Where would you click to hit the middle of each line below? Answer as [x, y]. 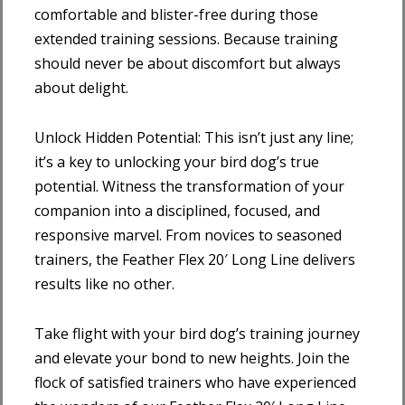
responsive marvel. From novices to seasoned [188, 235]
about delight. [81, 87]
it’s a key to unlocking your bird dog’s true [177, 161]
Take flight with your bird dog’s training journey [197, 333]
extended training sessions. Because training [186, 38]
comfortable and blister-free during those [176, 14]
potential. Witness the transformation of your [189, 186]
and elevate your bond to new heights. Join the [192, 358]
